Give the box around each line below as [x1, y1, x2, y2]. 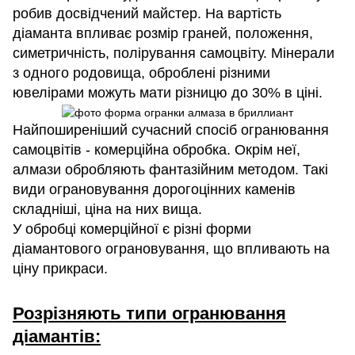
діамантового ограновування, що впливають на [13, 240, 330, 257]
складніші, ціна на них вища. [13, 200, 202, 217]
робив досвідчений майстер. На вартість [13, 6, 281, 22]
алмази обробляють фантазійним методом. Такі [13, 161, 328, 177]
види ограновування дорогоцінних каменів [13, 181, 296, 197]
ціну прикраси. [13, 260, 108, 277]
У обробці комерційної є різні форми [13, 220, 251, 237]
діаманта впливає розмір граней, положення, [13, 25, 313, 42]
